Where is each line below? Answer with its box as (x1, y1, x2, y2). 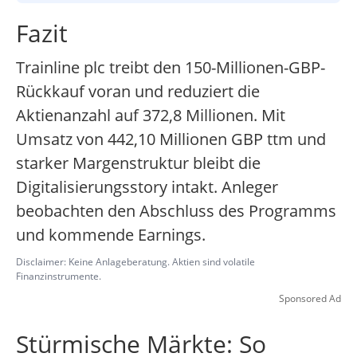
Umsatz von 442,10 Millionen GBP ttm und (16, 128, 326, 151)
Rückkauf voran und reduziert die (16, 80, 260, 103)
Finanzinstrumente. (16, 269, 101, 284)
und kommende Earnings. (16, 224, 206, 246)
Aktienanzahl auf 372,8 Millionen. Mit (16, 104, 285, 127)
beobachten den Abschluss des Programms (16, 200, 336, 222)
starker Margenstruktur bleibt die (16, 152, 261, 175)
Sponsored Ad (279, 292, 341, 306)
